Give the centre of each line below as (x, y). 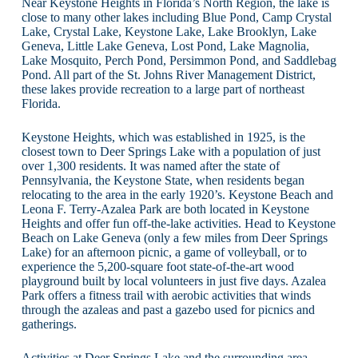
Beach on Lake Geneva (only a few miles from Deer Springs (174, 237)
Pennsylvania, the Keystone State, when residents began (163, 180)
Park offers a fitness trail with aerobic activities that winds (166, 295)
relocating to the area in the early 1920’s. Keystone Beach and (177, 194)
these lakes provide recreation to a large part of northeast (163, 89)
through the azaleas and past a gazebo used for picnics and (168, 309)
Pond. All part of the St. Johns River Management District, (168, 74)
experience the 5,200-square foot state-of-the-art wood (157, 266)
